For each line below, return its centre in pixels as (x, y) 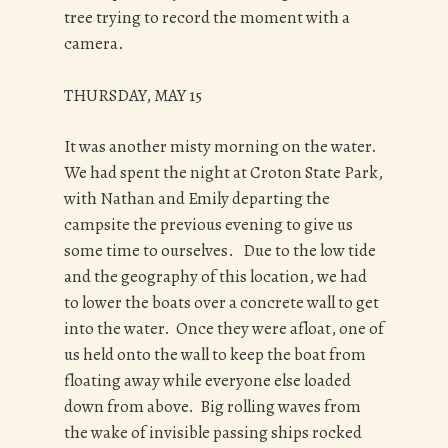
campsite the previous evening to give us (208, 225)
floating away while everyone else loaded (207, 381)
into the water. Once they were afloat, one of (224, 329)
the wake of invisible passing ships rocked (213, 433)
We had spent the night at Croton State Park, (223, 173)
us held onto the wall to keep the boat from (215, 355)
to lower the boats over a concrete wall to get (221, 303)
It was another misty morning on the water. (222, 147)
